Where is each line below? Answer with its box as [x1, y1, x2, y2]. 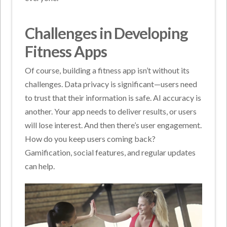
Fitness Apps [25, 42, 107, 61]
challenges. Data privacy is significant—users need [25, 79, 198, 89]
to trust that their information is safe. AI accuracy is [25, 93, 202, 103]
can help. [25, 161, 55, 171]
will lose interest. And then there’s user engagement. [25, 120, 202, 130]
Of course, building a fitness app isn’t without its [25, 65, 190, 75]
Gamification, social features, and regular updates [25, 147, 196, 158]
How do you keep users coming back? [25, 134, 156, 144]
